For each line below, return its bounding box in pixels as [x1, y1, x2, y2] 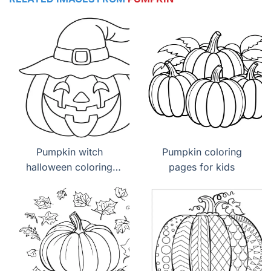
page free [47, 176, 91, 189]
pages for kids [169, 161, 235, 174]
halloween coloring [26, 161, 113, 174]
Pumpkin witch [36, 146, 103, 158]
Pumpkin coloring [162, 146, 242, 158]
